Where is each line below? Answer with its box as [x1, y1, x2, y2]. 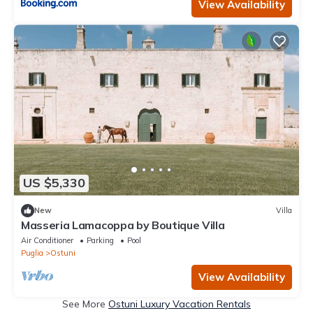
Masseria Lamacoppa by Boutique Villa [21, 217, 225, 232]
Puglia [21, 247, 43, 258]
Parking [87, 235, 114, 245]
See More [62, 297, 108, 310]
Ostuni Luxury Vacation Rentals [108, 297, 251, 310]
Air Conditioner [21, 235, 73, 245]
